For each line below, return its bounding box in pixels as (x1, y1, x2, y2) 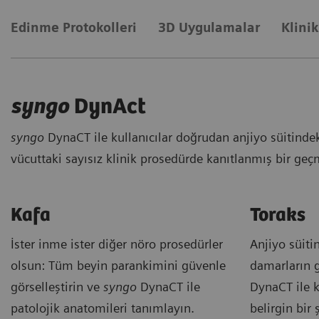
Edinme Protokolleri (11, 19, 137, 35)
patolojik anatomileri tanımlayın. (11, 300, 194, 315)
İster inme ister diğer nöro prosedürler (11, 236, 223, 251)
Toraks (250, 204, 305, 226)
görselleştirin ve (11, 278, 100, 294)
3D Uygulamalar (158, 19, 260, 35)
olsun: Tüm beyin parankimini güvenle (11, 257, 226, 273)
